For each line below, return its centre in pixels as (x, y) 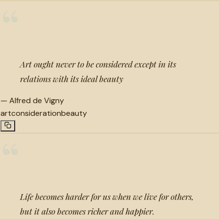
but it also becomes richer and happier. (87, 211)
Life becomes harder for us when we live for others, (107, 196)
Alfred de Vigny (37, 100)
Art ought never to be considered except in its (98, 64)
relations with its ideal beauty (72, 78)
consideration (36, 113)
